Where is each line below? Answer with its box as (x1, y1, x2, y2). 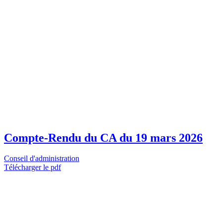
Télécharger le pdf (4, 163, 61, 172)
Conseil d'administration (4, 154, 79, 163)
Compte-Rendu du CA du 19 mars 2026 (4, 131, 203, 144)
